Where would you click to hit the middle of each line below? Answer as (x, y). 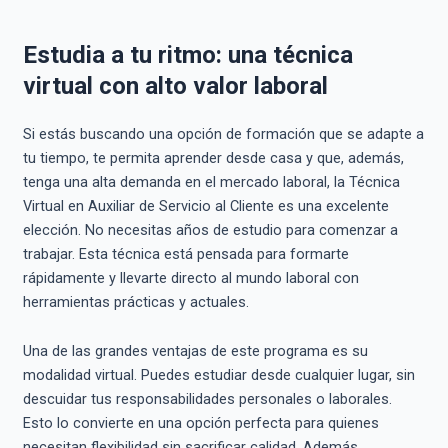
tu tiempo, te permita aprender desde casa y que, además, (213, 157)
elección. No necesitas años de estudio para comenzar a (210, 229)
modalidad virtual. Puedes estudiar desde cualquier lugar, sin (218, 375)
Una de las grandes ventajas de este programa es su (195, 351)
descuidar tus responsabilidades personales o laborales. (207, 399)
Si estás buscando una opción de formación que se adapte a (223, 133)
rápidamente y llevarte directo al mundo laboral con (190, 277)
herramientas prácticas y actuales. (135, 301)
